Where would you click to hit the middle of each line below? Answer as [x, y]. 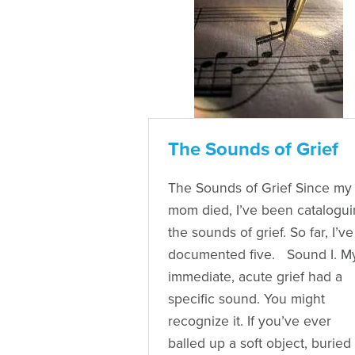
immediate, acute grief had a [255, 277]
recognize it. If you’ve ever [250, 321]
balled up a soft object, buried [260, 343]
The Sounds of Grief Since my [260, 188]
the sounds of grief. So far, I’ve [261, 232]
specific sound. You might [246, 299]
